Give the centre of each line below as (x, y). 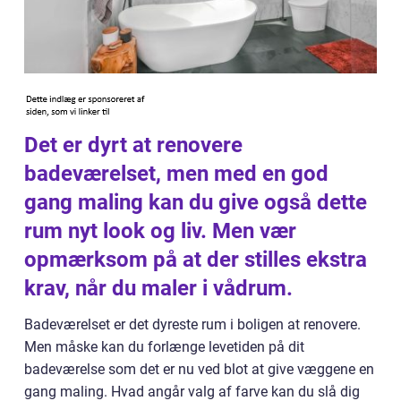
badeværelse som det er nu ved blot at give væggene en (199, 369)
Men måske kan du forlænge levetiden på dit (164, 347)
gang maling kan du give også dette (196, 202)
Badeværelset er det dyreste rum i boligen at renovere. (192, 324)
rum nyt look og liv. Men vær (160, 231)
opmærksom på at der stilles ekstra (196, 260)
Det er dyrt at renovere (133, 145)
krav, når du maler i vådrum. (158, 288)
